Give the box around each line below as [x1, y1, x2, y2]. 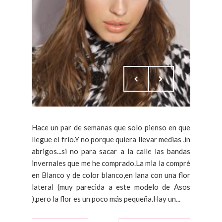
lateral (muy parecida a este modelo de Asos [32, 182, 190, 191]
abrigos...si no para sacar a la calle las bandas [32, 146, 190, 156]
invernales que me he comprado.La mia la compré [32, 158, 190, 167]
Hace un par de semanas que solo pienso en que [32, 122, 190, 132]
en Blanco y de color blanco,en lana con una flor [32, 170, 190, 179]
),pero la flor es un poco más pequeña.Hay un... [32, 194, 180, 203]
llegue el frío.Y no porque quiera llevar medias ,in [32, 134, 190, 144]
